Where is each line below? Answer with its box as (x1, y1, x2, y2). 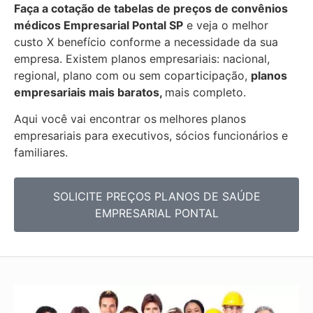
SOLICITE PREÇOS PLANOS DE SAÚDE (52, 189, 261, 204)
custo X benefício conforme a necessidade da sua (14, 34, 278, 49)
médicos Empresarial (14, 17, 132, 32)
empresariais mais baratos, (14, 85, 165, 99)
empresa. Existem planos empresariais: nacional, (14, 51, 270, 66)
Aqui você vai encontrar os (14, 111, 156, 126)
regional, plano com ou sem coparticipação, (14, 68, 251, 82)
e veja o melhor (183, 17, 268, 32)
